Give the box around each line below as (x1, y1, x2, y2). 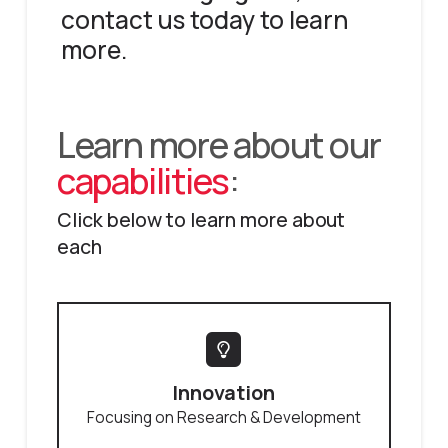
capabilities (56, 157, 230, 206)
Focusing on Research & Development (86, 406, 361, 428)
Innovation (172, 378, 276, 406)
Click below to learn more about (56, 205, 346, 233)
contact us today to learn (60, 3, 348, 37)
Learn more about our (56, 121, 381, 170)
